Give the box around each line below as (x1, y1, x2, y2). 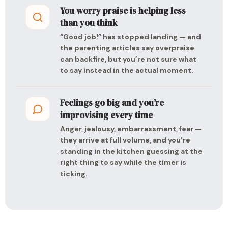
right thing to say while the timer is (60, 158, 186, 167)
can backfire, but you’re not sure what (60, 54, 196, 64)
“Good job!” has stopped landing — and (60, 32, 201, 41)
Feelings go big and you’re (60, 97, 164, 109)
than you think (60, 17, 118, 29)
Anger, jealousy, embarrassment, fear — (60, 124, 202, 133)
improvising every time (60, 109, 153, 121)
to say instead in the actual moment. (60, 66, 193, 75)
